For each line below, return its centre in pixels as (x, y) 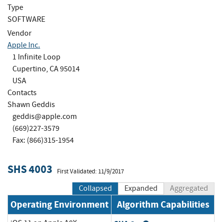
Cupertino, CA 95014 (46, 69)
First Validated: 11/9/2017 (90, 171)
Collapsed (95, 189)
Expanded (141, 189)
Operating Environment (59, 205)
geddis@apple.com (45, 116)
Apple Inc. (24, 45)
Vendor (20, 33)
